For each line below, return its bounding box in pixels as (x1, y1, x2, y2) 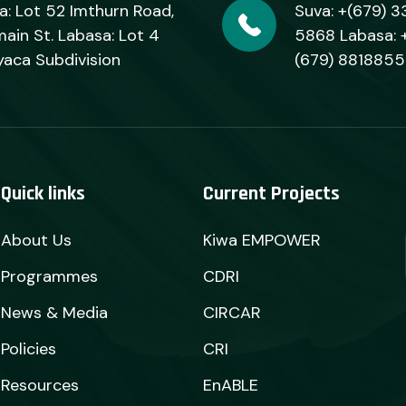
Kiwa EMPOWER (202, 229, 321, 251)
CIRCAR (202, 302, 261, 324)
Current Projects (202, 181, 340, 207)
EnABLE (202, 374, 258, 396)
